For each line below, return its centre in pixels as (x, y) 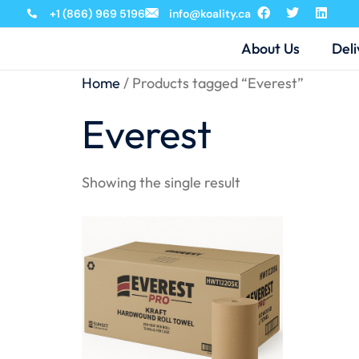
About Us (270, 48)
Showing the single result (161, 182)
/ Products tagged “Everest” (212, 83)
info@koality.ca (210, 14)
